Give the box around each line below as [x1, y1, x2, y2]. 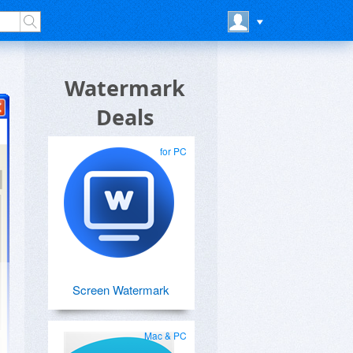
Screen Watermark [72, 281, 169, 298]
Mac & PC [144, 329, 187, 342]
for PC [160, 144, 187, 158]
